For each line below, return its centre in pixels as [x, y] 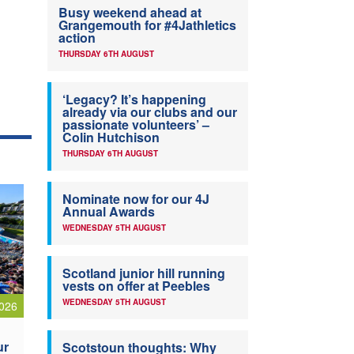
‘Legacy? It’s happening [134, 100]
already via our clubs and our [150, 112]
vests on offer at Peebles [136, 286]
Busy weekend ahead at [130, 13]
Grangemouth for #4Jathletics [147, 25]
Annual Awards [109, 212]
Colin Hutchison [111, 137]
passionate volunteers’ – [136, 125]
